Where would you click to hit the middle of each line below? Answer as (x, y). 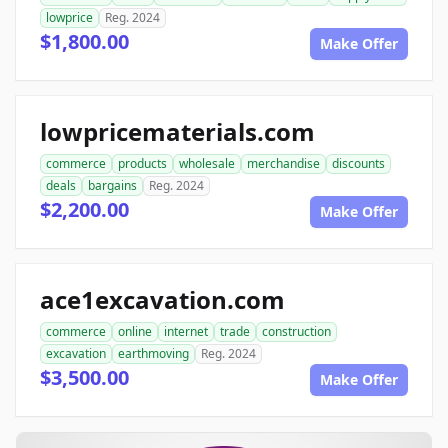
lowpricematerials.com (177, 131)
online (135, 331)
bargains (112, 185)
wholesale (207, 163)
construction (296, 331)
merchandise (283, 163)
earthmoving (153, 353)
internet (186, 331)
